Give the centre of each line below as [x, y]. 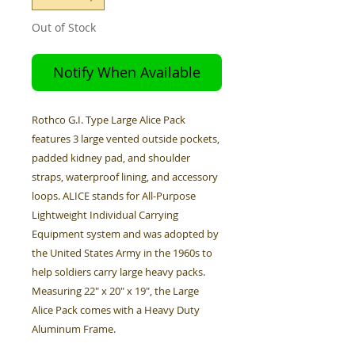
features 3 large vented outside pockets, [126, 139]
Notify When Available [127, 72]
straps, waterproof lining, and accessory [125, 177]
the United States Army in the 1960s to [122, 253]
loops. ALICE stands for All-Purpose [114, 196]
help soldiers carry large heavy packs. [118, 272]
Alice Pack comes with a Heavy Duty [116, 310]
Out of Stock [64, 27]
